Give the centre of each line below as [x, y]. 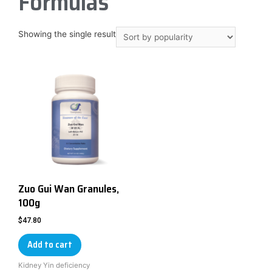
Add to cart [50, 244]
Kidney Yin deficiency [54, 265]
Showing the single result [67, 34]
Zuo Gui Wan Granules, [69, 189]
